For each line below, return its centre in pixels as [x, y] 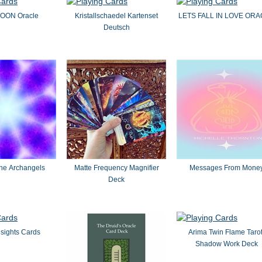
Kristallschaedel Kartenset [116, 16]
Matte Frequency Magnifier [116, 168]
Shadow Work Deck [226, 244]
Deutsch [116, 27]
